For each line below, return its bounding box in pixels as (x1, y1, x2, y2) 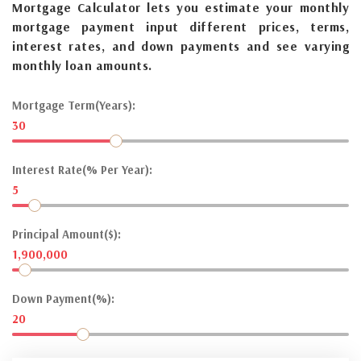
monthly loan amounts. (12, 56, 152, 73)
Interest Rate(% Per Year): (12, 161, 152, 177)
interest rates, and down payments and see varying (12, 37, 349, 54)
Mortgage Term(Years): (12, 97, 135, 113)
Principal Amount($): (12, 226, 121, 242)
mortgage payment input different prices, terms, (12, 18, 349, 35)
